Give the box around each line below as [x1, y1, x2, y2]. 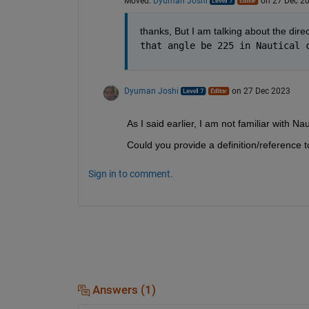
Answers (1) [89, 283, 156, 297]
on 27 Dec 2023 [231, 86, 290, 96]
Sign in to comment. [88, 168, 173, 179]
